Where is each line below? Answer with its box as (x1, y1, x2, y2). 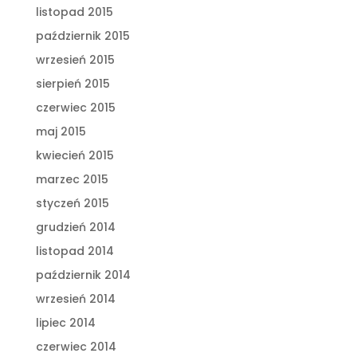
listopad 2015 (35, 3, 113, 20)
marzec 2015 (35, 171, 108, 187)
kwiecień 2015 (35, 147, 114, 163)
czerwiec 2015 (35, 99, 116, 116)
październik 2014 (35, 266, 131, 283)
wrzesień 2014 (35, 290, 116, 307)
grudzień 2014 (35, 218, 116, 235)
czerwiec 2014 (35, 338, 116, 355)
